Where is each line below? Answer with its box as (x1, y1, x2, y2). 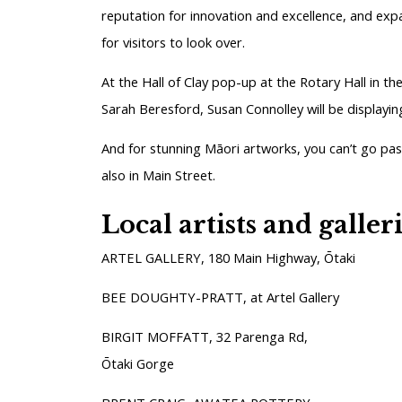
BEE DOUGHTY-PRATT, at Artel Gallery (100, 287, 339, 306)
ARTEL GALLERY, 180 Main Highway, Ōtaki (100, 248, 355, 267)
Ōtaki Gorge (100, 354, 174, 372)
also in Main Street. (100, 166, 215, 185)
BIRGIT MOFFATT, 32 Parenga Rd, (100, 327, 308, 345)
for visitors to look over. (100, 33, 245, 52)
